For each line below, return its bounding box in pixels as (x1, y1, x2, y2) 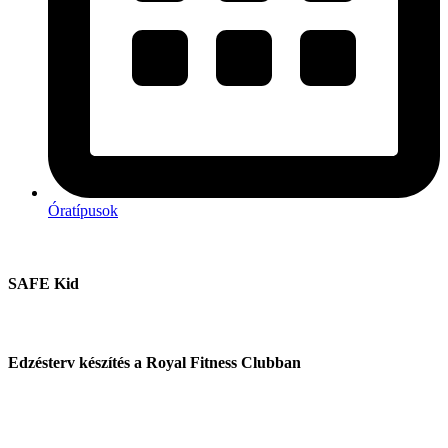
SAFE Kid (8, 275, 79, 293)
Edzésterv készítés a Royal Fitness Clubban (8, 353, 301, 371)
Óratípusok (48, 201, 118, 219)
